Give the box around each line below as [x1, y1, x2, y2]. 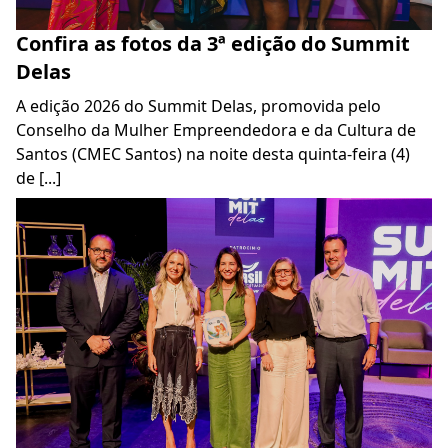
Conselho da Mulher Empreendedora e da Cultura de [16, 118, 416, 141]
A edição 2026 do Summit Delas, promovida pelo [16, 94, 381, 117]
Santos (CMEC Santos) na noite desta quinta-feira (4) [16, 142, 410, 165]
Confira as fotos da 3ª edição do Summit [16, 29, 410, 57]
